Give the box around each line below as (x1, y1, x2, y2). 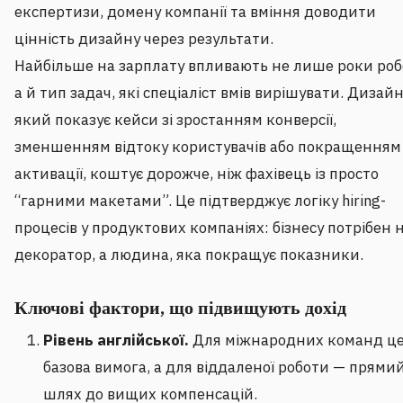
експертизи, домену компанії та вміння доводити (14, 2, 376, 22)
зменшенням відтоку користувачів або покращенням (14, 137, 401, 157)
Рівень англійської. (43, 330, 189, 351)
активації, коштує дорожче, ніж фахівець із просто (14, 164, 379, 184)
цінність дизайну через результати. (14, 29, 273, 49)
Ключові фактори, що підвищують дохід (14, 297, 346, 319)
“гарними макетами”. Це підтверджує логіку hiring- (14, 191, 386, 211)
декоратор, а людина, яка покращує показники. (14, 245, 363, 265)
